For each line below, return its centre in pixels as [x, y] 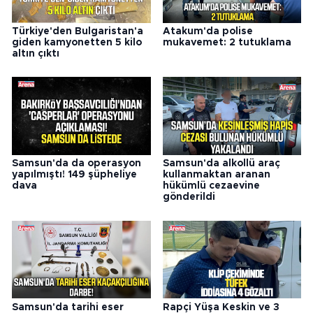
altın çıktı [36, 53]
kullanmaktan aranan [216, 175]
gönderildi [189, 197]
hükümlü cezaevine [211, 186]
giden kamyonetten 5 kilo [77, 42]
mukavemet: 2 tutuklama [227, 42]
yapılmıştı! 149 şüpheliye [74, 175]
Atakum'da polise [208, 31]
